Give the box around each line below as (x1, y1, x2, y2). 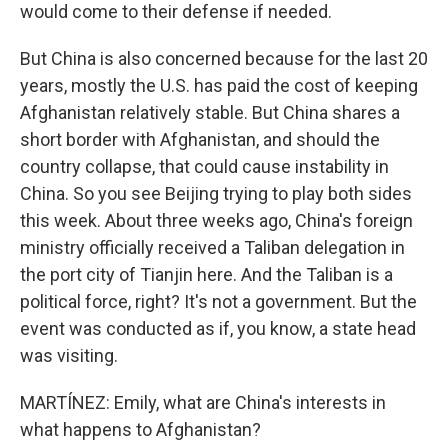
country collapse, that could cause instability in (20, 156, 389, 177)
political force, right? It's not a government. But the (20, 291, 417, 312)
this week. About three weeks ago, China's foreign (20, 210, 413, 231)
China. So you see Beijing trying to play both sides (20, 183, 412, 204)
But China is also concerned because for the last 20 (20, 48, 428, 69)
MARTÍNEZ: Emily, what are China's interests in (20, 392, 386, 413)
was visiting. (20, 345, 118, 366)
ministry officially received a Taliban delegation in (20, 237, 405, 258)
